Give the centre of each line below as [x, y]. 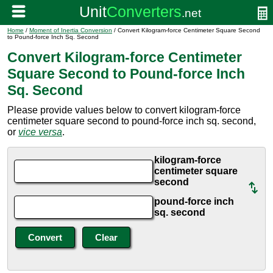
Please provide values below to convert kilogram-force [124, 110]
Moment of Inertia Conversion [71, 30]
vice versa [40, 132]
